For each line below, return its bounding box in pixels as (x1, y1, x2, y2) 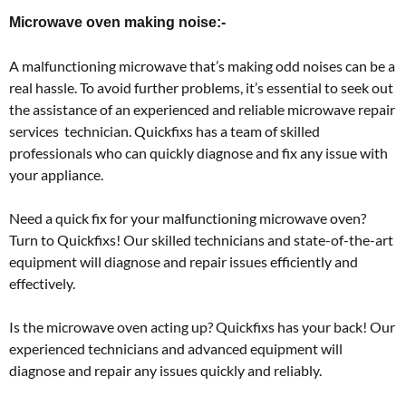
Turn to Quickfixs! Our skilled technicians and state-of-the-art (9, 230, 393, 248)
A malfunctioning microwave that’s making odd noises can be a (9, 56, 395, 74)
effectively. (9, 274, 75, 292)
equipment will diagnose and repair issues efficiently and (9, 252, 358, 270)
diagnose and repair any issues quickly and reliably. (9, 361, 322, 379)
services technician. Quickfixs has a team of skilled (9, 121, 320, 140)
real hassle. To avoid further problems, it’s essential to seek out (9, 78, 393, 96)
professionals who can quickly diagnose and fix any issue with (9, 143, 388, 161)
